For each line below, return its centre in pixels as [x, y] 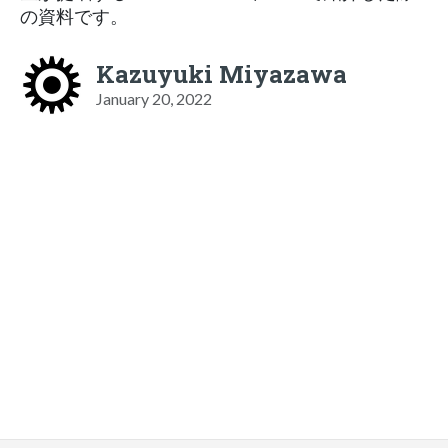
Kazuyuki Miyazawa [221, 73]
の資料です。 [74, 16]
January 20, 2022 [154, 98]
